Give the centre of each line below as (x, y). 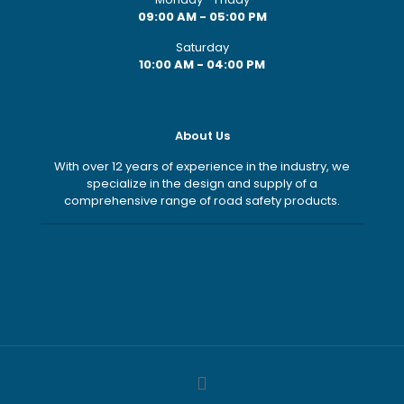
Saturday (202, 47)
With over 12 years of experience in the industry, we (202, 166)
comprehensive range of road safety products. (202, 201)
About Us (202, 136)
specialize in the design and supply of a (202, 184)
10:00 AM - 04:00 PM (202, 64)
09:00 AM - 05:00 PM (202, 17)
